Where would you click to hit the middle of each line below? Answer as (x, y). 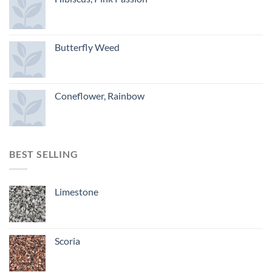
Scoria (67, 240)
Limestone (76, 191)
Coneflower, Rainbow (100, 96)
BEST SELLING (44, 154)
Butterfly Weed (87, 47)
